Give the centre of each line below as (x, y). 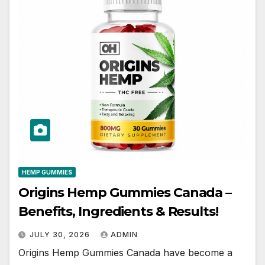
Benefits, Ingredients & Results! (118, 211)
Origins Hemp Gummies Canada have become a (125, 252)
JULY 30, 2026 (61, 234)
